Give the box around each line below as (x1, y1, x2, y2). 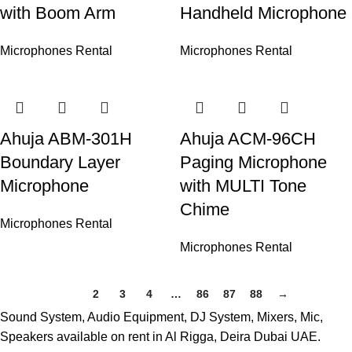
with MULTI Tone (180, 176, 306, 196)
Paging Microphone (180, 152, 327, 172)
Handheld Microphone (180, 3, 346, 23)
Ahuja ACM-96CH (180, 129, 316, 148)
